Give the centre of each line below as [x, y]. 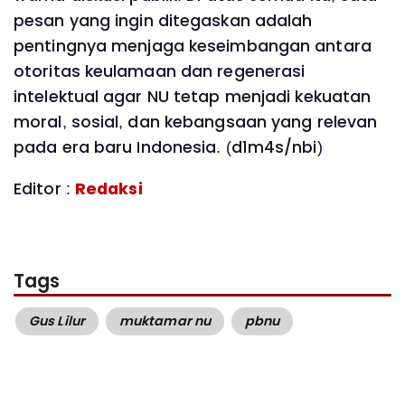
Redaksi [108, 188]
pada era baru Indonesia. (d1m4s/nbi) [168, 148]
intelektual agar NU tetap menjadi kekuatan [193, 97]
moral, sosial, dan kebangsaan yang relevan [196, 122]
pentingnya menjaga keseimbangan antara [193, 47]
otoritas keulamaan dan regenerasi [160, 72]
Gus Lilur [57, 320]
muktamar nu [165, 320]
